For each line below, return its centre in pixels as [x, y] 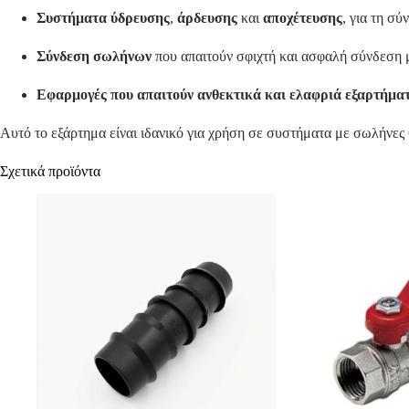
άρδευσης [207, 17]
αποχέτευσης [303, 17]
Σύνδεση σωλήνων [94, 56]
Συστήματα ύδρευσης [103, 17]
